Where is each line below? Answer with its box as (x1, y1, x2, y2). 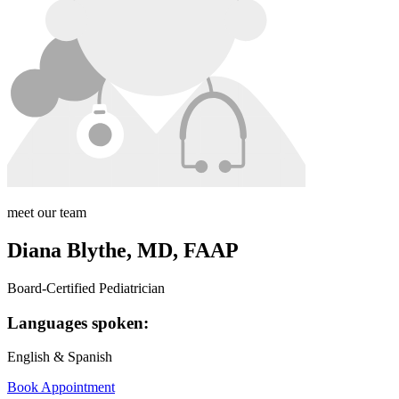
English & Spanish (7, 349, 112, 365)
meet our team (7, 205, 86, 221)
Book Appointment (7, 379, 115, 395)
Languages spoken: (7, 313, 149, 332)
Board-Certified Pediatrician (7, 281, 165, 296)
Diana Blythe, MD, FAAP (7, 239, 239, 263)
